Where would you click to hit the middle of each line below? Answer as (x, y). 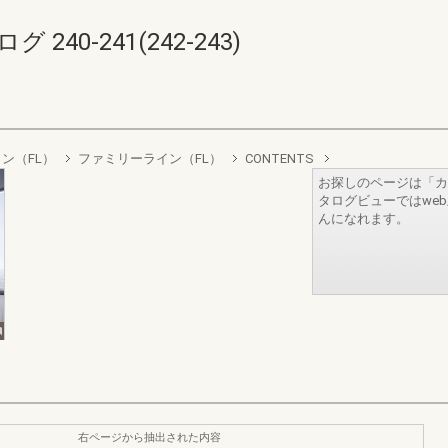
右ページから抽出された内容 (149, 437)
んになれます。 (363, 218)
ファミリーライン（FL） (150, 158)
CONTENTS (279, 158)
